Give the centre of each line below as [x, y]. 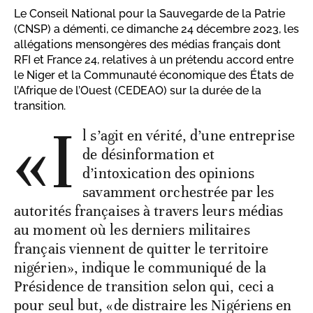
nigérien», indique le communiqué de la [140, 268]
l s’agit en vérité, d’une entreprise [189, 136]
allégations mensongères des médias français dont [147, 45]
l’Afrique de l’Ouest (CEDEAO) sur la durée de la [138, 91]
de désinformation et [149, 155]
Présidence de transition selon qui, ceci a [144, 287]
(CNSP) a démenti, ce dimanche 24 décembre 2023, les [156, 29]
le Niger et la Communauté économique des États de [154, 75]
